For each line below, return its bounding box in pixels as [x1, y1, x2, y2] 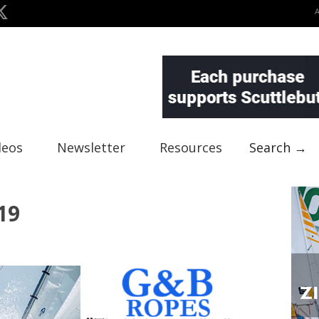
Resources [159, 139, 222, 156]
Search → [249, 139, 307, 156]
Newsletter [57, 139, 125, 156]
